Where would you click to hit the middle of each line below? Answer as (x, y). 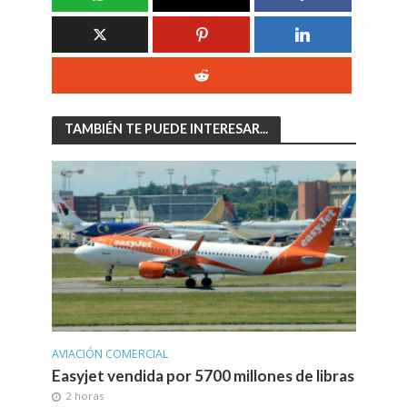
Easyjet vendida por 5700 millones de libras (203, 375)
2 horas (84, 395)
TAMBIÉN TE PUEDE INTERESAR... (166, 129)
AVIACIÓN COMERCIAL (109, 353)
